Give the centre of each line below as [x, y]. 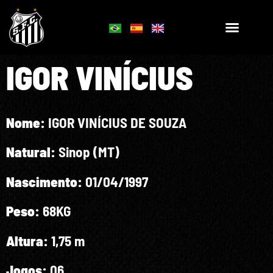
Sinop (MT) [89, 152]
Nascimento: [46, 181]
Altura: [29, 240]
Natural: [32, 152]
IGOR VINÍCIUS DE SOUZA [117, 122]
